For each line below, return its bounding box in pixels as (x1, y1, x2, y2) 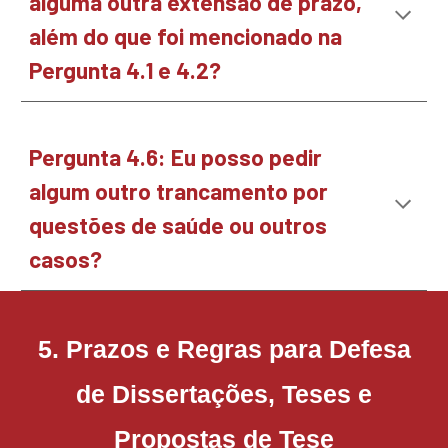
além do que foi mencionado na (29, 22, 343, 50)
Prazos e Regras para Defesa (65, 335, 411, 363)
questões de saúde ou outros (29, 211, 328, 239)
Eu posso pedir (171, 143, 323, 171)
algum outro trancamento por (29, 177, 329, 205)
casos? (29, 245, 103, 273)
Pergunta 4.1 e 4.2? (29, 56, 227, 84)
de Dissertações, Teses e (76, 380, 372, 408)
